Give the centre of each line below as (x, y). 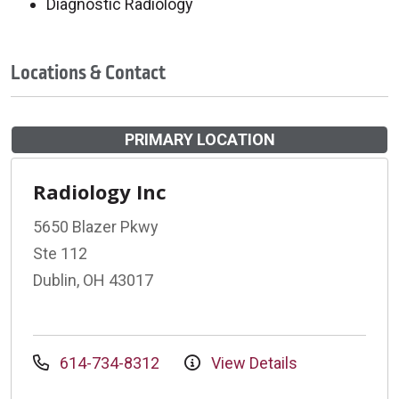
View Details (252, 362)
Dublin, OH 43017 (93, 280)
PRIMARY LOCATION (199, 139)
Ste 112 (60, 253)
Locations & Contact (88, 73)
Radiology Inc (100, 191)
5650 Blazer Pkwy (96, 226)
